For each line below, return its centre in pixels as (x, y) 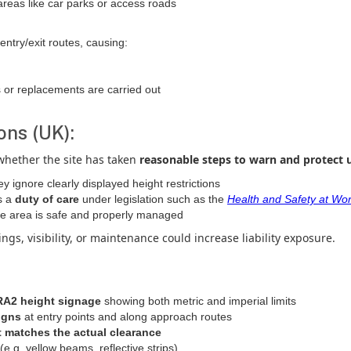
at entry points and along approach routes (127, 317)
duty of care (47, 199)
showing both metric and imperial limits (199, 301)
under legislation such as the (153, 199)
